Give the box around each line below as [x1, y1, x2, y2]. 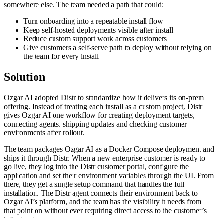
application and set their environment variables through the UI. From [4, 171, 214, 180]
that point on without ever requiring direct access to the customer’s [4, 206, 207, 215]
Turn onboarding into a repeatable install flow [23, 17, 163, 25]
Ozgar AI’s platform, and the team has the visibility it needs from [4, 197, 201, 206]
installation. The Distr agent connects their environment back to [4, 188, 198, 197]
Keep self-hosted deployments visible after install [23, 25, 173, 34]
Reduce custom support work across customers [23, 34, 167, 43]
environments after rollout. [4, 128, 85, 137]
